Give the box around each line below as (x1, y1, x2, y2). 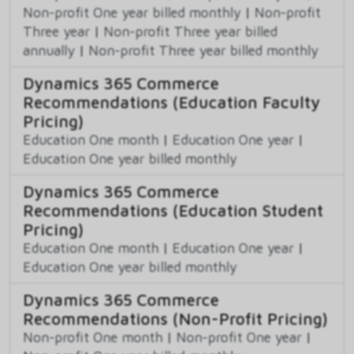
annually (23, 41, 75, 58)
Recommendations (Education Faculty (23, 92, 320, 111)
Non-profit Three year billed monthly (88, 41, 318, 58)
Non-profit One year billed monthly (23, 3, 241, 21)
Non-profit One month (23, 328, 163, 345)
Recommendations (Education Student (23, 200, 323, 220)
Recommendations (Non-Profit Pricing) (23, 308, 328, 328)
